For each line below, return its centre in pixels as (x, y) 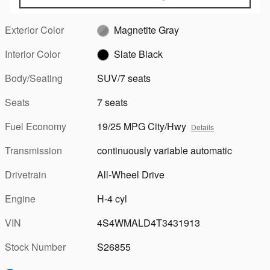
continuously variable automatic (165, 150)
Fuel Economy (36, 126)
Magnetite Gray (147, 30)
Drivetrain (26, 174)
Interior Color (33, 54)
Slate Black (139, 54)
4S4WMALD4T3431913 (149, 222)
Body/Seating (34, 78)
